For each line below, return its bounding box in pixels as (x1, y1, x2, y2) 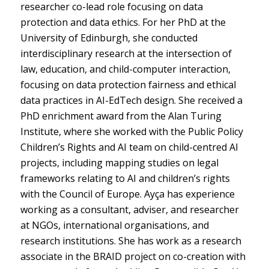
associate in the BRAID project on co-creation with (20, 250, 246, 264)
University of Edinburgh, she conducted (20, 31, 198, 45)
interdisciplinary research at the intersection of (20, 47, 232, 61)
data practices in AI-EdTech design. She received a (20, 94, 243, 107)
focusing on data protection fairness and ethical (20, 78, 236, 92)
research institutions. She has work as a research (20, 234, 241, 248)
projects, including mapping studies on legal (20, 156, 219, 170)
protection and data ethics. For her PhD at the (20, 16, 226, 29)
